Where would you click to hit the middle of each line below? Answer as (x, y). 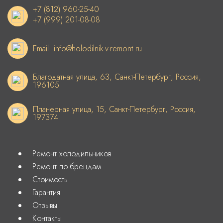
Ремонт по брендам (67, 167)
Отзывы (45, 206)
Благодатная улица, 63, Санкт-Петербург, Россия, (117, 77)
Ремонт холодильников (72, 154)
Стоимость (50, 180)
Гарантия (46, 193)
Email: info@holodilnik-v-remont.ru (87, 48)
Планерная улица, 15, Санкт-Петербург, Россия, (114, 109)
